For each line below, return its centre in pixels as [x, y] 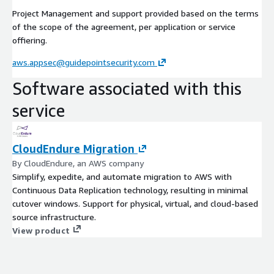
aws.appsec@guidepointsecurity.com [83, 62]
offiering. [30, 40]
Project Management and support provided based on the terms [135, 13]
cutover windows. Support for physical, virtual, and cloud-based [135, 203]
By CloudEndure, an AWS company [78, 163]
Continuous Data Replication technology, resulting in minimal [130, 190]
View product [41, 230]
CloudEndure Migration [73, 148]
